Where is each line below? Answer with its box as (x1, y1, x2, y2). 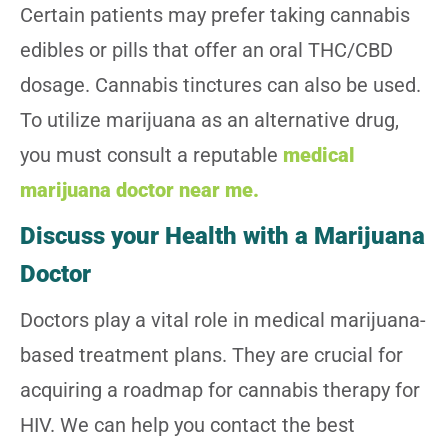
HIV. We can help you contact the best (20, 413, 355, 438)
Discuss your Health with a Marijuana (20, 222, 425, 251)
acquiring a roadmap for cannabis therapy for (20, 378, 420, 403)
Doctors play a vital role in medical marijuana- (20, 308, 426, 333)
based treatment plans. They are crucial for (20, 343, 403, 368)
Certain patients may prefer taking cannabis (20, 3, 410, 28)
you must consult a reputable (20, 143, 283, 168)
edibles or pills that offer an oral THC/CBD (20, 38, 393, 63)
